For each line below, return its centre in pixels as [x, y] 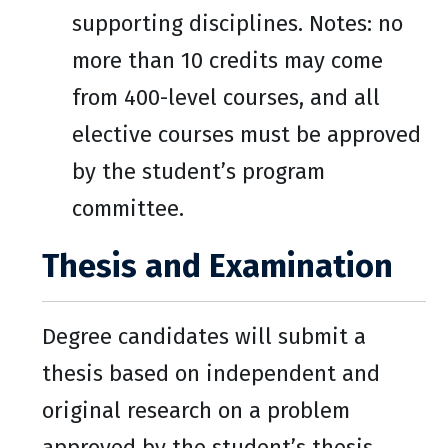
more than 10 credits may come [227, 60]
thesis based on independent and [211, 373]
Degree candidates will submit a [204, 336]
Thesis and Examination [217, 266]
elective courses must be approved [246, 134]
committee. [128, 208]
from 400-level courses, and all [226, 97]
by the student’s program [198, 171]
